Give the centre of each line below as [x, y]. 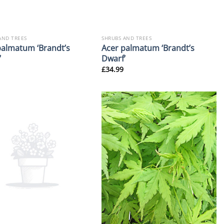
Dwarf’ [114, 58]
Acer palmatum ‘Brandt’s [148, 47]
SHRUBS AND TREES [127, 38]
